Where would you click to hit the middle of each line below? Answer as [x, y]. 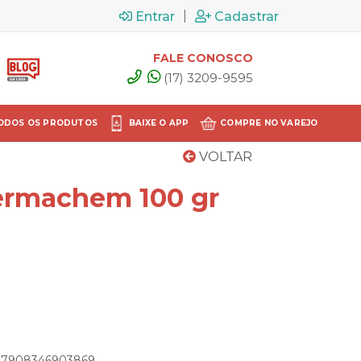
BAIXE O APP [159, 123]
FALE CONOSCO [203, 58]
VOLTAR [224, 157]
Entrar [155, 16]
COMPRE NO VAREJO [269, 123]
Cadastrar [247, 16]
